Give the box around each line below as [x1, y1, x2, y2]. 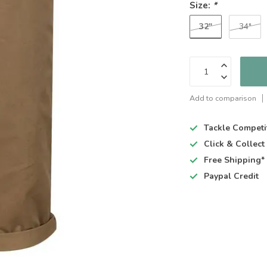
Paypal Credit [204, 170, 259, 182]
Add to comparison [190, 93, 257, 103]
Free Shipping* [204, 154, 265, 166]
